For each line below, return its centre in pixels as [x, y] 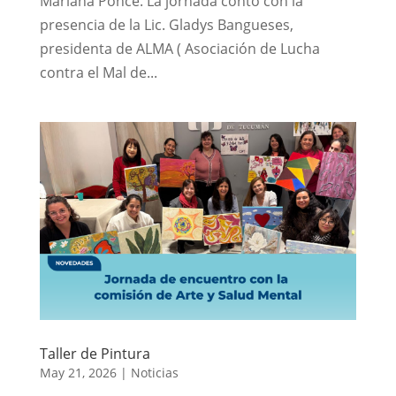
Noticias [154, 372]
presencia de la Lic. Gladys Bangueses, [166, 24]
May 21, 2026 [78, 372]
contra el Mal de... [98, 72]
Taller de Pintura [95, 353]
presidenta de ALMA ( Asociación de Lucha [179, 48]
